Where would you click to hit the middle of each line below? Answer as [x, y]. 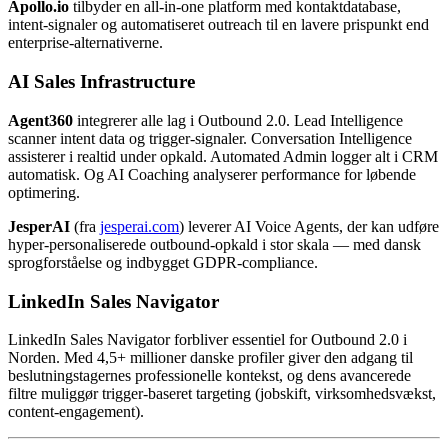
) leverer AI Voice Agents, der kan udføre [309, 226]
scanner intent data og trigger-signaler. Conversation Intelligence [210, 138]
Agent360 [40, 120]
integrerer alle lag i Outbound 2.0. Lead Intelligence [238, 120]
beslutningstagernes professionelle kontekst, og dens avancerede [209, 376]
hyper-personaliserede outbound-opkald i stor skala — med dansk [214, 244]
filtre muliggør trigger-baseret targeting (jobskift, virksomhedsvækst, [222, 394]
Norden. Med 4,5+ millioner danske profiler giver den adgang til [210, 358]
